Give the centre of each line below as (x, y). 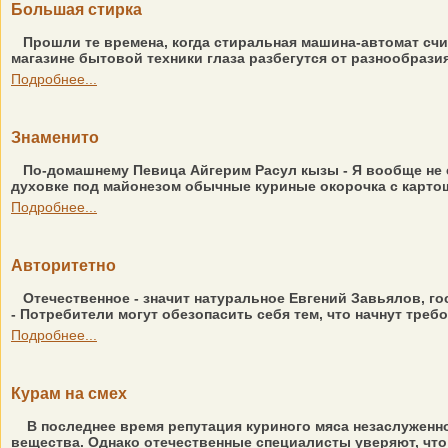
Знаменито (55, 137)
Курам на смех (69, 393)
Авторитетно (63, 265)
